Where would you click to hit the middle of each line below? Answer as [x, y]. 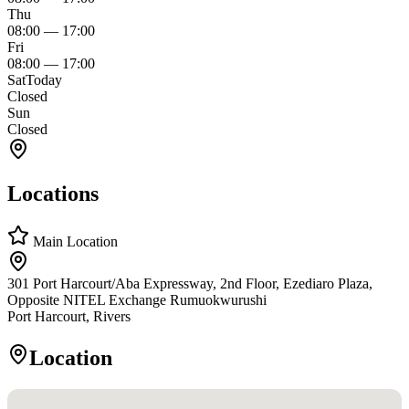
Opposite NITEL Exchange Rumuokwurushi [137, 300]
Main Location [73, 242]
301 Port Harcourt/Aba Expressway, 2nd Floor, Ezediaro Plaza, [190, 284]
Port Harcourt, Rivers [69, 317]
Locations [53, 194]
